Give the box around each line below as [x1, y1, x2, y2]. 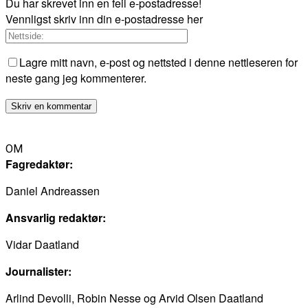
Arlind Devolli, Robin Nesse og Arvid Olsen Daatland [5, 289, 263, 306]
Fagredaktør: [5, 155, 73, 172]
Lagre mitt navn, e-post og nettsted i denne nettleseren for [19, 54, 298, 70]
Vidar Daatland [5, 236, 79, 252]
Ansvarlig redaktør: [5, 209, 106, 225]
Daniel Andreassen [5, 182, 100, 199]
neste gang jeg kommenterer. [5, 69, 146, 86]
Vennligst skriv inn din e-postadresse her [5, 10, 203, 27]
